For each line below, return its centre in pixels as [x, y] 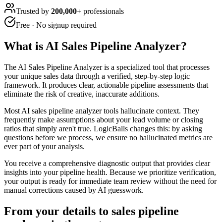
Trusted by [33, 11]
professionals [103, 11]
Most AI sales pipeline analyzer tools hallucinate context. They [102, 111]
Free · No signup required [56, 25]
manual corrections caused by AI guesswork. [74, 190]
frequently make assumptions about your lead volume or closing [104, 119]
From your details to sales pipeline [91, 211]
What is [25, 46]
